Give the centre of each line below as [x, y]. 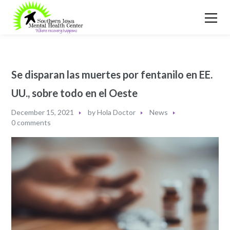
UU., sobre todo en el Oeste [75, 93]
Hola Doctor [117, 112]
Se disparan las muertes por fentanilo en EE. [112, 74]
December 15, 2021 [43, 112]
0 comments [31, 122]
